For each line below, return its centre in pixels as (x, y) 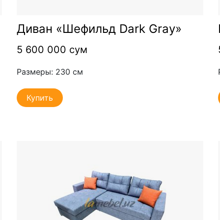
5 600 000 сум (52, 49)
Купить (40, 97)
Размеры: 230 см (50, 71)
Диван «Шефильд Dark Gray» (99, 28)
